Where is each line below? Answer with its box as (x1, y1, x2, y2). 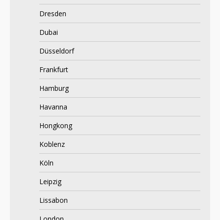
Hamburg (39, 83, 69, 93)
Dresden (39, 8, 66, 18)
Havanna (39, 102, 67, 111)
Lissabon (39, 195, 68, 205)
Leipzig (39, 176, 61, 186)
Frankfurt (39, 64, 68, 74)
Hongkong (39, 120, 72, 130)
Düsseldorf (39, 46, 74, 55)
